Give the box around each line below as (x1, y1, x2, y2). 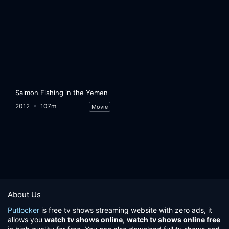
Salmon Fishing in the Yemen (15, 88, 108, 97)
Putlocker (8, 205, 39, 214)
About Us (8, 190, 41, 199)
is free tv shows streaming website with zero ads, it (39, 205, 212, 214)
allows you (8, 215, 44, 224)
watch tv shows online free (127, 215, 220, 224)
